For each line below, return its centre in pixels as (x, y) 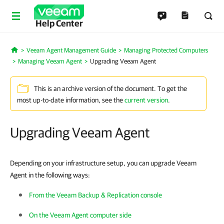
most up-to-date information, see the (71, 100)
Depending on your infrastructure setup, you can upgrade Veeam (103, 163)
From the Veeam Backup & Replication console (95, 195)
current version (146, 100)
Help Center (59, 23)
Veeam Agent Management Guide (71, 50)
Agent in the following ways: (50, 175)
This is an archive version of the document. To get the (110, 89)
